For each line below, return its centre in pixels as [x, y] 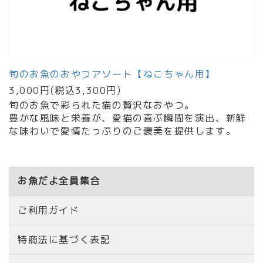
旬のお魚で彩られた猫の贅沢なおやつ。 [102, 105]
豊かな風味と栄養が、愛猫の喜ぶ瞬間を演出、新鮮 [128, 118]
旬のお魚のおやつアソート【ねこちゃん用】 [112, 74]
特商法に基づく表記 [64, 240]
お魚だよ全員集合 [59, 181]
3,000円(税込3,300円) [65, 90]
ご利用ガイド [49, 210]
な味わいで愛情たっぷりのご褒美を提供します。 [123, 131]
